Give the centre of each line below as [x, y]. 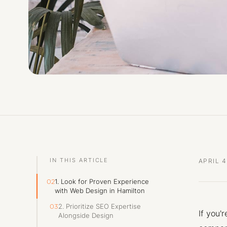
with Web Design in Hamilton [100, 191]
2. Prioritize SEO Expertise [100, 206]
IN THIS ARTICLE [79, 160]
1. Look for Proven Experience [102, 182]
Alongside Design [86, 216]
